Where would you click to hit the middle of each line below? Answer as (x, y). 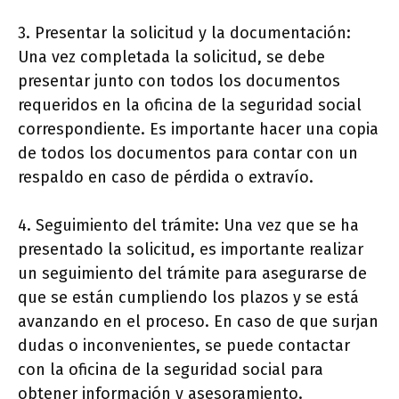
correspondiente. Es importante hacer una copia (198, 129)
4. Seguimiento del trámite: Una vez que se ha (188, 225)
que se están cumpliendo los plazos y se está (188, 297)
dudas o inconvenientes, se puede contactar (184, 345)
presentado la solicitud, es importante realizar (191, 249)
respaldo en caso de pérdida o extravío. (166, 177)
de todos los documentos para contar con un (188, 153)
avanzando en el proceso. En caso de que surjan (198, 321)
